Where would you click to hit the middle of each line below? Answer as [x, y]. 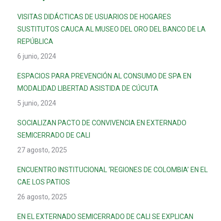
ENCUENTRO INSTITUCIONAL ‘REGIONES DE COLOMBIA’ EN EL [112, 170]
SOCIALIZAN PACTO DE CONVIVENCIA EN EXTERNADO [102, 123]
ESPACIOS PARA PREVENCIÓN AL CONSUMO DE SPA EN [104, 76]
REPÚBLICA [35, 41]
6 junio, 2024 [37, 56]
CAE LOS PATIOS [44, 182]
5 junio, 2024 [37, 103]
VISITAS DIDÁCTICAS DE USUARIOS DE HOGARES [94, 17]
